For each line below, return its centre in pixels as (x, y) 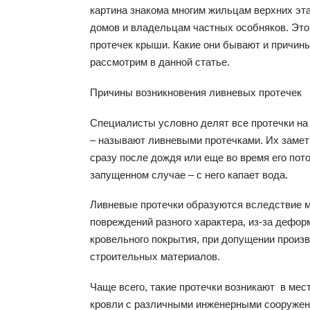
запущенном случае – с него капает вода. (189, 174)
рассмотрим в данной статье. (160, 62)
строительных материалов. (155, 257)
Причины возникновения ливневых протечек (196, 92)
